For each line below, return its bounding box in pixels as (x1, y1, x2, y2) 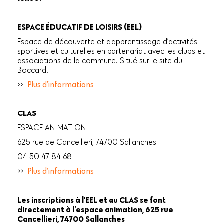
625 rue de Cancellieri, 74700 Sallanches (17, 137, 156, 147)
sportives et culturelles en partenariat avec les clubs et (17, 46, 205, 56)
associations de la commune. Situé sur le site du (17, 55, 182, 66)
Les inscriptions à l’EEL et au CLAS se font (17, 195, 166, 205)
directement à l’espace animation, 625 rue (17, 204, 173, 215)
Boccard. (17, 65, 48, 75)
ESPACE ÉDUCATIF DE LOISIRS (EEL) (17, 22, 142, 32)
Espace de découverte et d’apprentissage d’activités (17, 36, 197, 47)
